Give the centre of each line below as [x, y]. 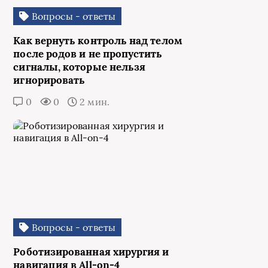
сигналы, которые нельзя [80, 67]
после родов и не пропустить [88, 54]
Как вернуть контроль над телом [98, 41]
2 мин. [93, 102]
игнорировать [49, 80]
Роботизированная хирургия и [91, 252]
